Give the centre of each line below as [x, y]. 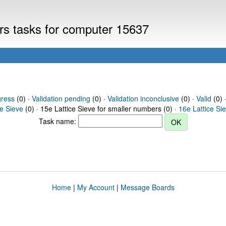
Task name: [58, 121]
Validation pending [61, 98]
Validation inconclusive [143, 98]
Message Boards [147, 187]
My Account [96, 187]
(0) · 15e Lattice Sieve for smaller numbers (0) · [101, 108]
